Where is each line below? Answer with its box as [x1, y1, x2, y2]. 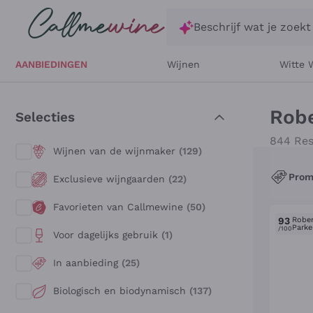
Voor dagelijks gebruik [53, 228, 161, 240]
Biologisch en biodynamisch [53, 284, 189, 296]
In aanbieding [53, 256, 122, 268]
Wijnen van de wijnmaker [53, 145, 179, 156]
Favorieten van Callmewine [53, 201, 187, 212]
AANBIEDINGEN [15, 58, 87, 70]
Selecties [15, 109, 75, 125]
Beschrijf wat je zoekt [194, 20, 311, 34]
